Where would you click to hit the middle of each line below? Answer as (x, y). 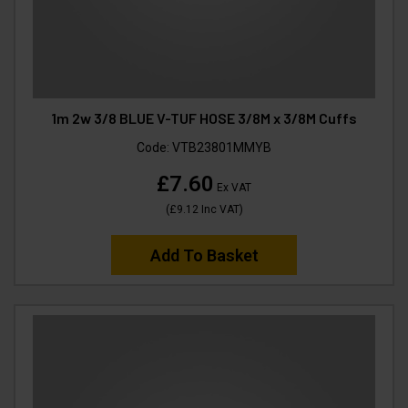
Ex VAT (233, 187)
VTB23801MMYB (222, 147)
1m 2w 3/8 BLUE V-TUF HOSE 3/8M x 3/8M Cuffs (204, 117)
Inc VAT (219, 209)
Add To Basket (204, 255)
